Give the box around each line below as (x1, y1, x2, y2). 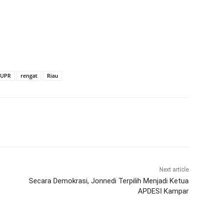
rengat (21, 72, 37, 80)
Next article (159, 166, 189, 174)
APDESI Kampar (137, 187, 189, 196)
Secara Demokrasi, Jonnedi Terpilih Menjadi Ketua (28, 176, 189, 186)
